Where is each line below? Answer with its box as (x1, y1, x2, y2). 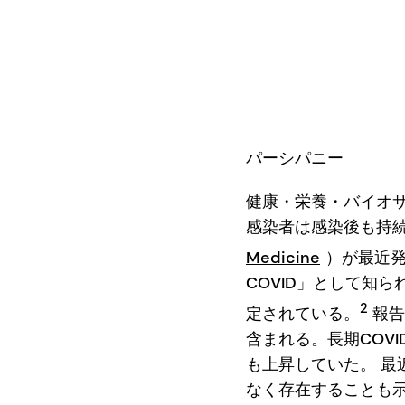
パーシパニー (246, 147, 344, 170)
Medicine (246, 247, 320, 269)
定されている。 (246, 303, 360, 325)
